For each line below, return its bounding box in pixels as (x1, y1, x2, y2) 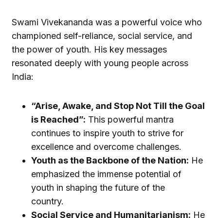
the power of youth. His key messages (12, 44, 167, 55)
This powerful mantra (86, 114, 174, 125)
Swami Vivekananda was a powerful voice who (12, 17, 202, 28)
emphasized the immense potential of (31, 169, 182, 180)
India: (12, 72, 41, 82)
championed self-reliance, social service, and (12, 31, 192, 41)
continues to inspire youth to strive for (31, 128, 183, 139)
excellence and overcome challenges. (31, 142, 189, 152)
